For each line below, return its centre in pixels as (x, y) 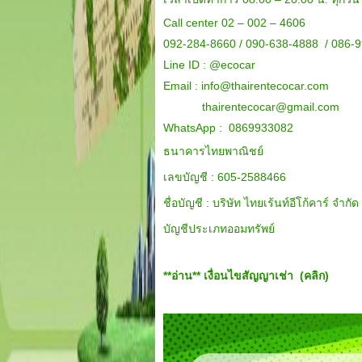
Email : (183, 85)
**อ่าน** (184, 275)
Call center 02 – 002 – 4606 (235, 22)
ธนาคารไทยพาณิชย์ (214, 151)
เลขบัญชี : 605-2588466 (225, 177)
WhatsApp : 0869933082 (229, 127)
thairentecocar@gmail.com (271, 106)
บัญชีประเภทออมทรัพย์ (219, 228)
